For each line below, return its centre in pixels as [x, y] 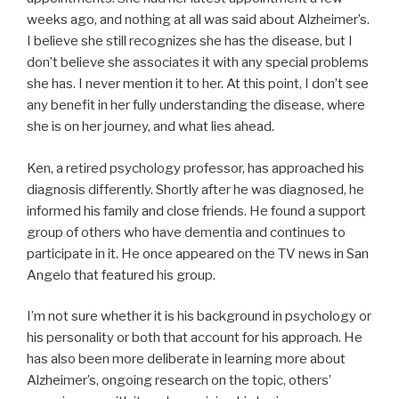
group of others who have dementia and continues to [186, 232]
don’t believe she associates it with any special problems [198, 63]
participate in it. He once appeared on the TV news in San [198, 253]
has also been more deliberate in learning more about [186, 359]
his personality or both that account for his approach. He [195, 338]
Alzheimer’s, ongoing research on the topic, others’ [179, 381]
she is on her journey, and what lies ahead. [151, 127]
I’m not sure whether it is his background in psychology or [199, 317]
